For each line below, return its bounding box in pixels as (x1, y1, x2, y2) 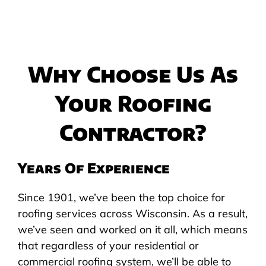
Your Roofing (55, 89, 211, 116)
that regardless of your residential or (17, 238, 199, 252)
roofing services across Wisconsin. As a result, (17, 206, 248, 220)
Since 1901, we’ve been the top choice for (17, 190, 225, 204)
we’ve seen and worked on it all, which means (17, 222, 248, 236)
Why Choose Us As (28, 60, 238, 87)
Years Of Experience (17, 159, 170, 176)
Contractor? (59, 118, 207, 145)
